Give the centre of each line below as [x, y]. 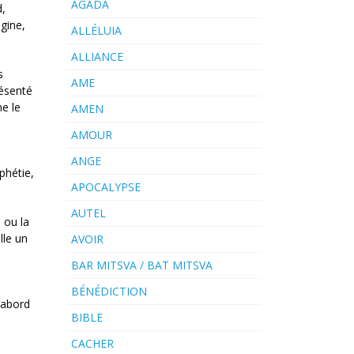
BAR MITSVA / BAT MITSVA [141, 265]
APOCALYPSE [105, 187]
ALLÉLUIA [96, 31]
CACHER [92, 344]
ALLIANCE [97, 57]
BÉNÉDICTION [109, 292]
